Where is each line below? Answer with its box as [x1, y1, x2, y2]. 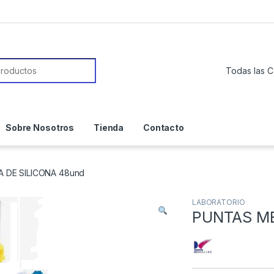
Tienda [93, 122, 124, 133]
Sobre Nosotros [6, 122, 75, 133]
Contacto [143, 122, 184, 133]
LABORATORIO [192, 198, 245, 207]
